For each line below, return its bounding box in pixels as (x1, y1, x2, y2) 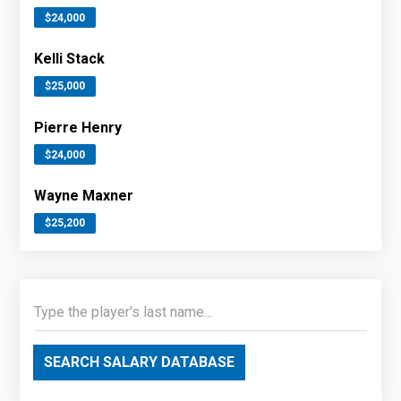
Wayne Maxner (34, 187, 134, 205)
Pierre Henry (34, 118, 123, 136)
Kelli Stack (34, 50, 106, 68)
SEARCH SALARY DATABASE (44, 353, 235, 371)
